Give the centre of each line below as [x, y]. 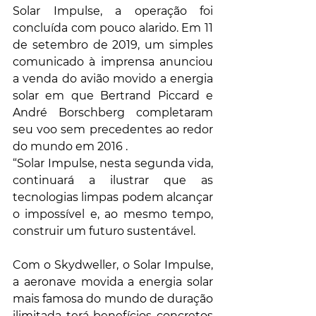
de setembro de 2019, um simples [113, 45]
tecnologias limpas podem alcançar [113, 197]
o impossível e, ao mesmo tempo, [113, 214]
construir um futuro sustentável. [105, 231]
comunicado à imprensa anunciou [113, 62]
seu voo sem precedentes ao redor [113, 130]
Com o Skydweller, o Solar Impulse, [113, 265]
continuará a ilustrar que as [113, 181]
